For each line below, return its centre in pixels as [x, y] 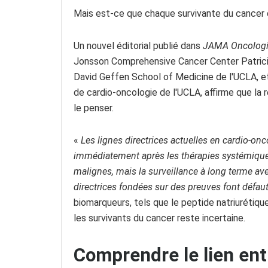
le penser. [94, 108]
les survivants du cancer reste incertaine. [159, 218]
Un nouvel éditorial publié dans [138, 45]
